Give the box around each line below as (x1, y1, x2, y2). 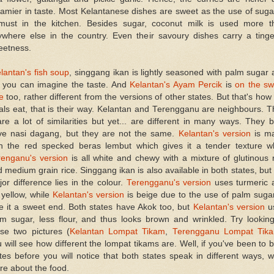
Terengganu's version (126, 177, 212, 187)
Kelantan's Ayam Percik (130, 80, 223, 89)
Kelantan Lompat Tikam (69, 226, 166, 236)
